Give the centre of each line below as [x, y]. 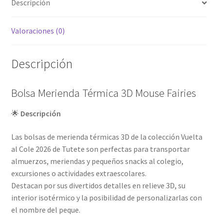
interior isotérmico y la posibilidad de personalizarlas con [106, 197]
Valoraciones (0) [38, 31]
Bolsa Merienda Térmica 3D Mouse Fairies [103, 93]
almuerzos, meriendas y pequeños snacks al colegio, [97, 161]
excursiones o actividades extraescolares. [79, 173]
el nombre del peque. [45, 209]
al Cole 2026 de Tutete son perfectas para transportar [100, 149]
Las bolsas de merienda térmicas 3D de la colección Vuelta [107, 136]
